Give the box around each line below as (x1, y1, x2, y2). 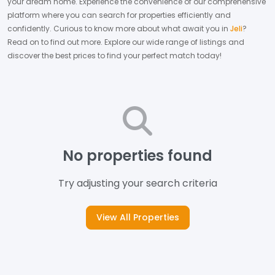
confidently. (7, 23, 52, 34)
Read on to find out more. (7, 37, 103, 47)
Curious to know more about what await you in (53, 23, 228, 34)
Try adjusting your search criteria (58, 176, 217, 190)
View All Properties (96, 211, 179, 223)
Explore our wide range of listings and (103, 37, 244, 47)
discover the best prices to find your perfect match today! (7, 50, 222, 61)
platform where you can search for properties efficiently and (7, 10, 231, 20)
